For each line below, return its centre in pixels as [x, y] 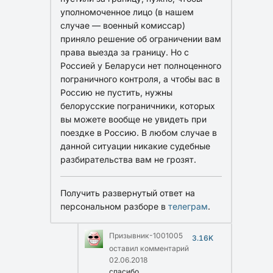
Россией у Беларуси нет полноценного [141, 65]
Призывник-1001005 [146, 235]
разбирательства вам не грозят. [128, 159]
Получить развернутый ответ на [128, 193]
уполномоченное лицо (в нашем [127, 12]
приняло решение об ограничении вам [141, 38]
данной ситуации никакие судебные [135, 146]
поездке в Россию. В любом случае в [139, 132]
